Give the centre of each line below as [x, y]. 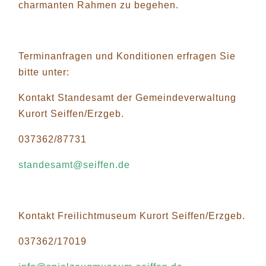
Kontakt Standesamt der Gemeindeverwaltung [127, 97]
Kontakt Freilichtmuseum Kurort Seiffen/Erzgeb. [132, 216]
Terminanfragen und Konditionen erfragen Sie [127, 56]
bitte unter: [44, 72]
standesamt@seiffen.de [74, 164]
